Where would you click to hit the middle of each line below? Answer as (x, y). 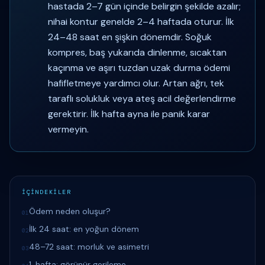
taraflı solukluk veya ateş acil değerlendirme (142, 98)
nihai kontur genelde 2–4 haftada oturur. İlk (141, 22)
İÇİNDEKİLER (47, 192)
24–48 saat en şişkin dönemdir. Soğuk (130, 37)
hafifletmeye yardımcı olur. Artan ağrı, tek (136, 83)
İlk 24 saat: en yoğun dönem (84, 229)
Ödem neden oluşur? (70, 211)
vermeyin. (68, 129)
